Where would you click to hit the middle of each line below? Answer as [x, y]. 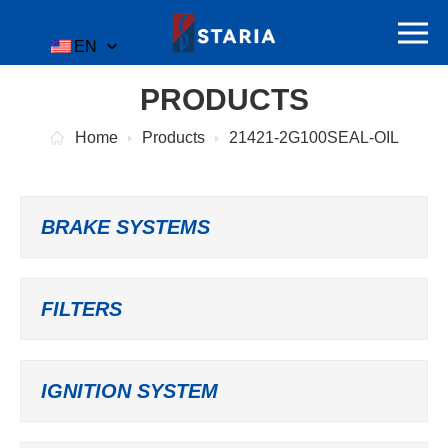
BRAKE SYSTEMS [125, 227]
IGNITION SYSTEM [129, 391]
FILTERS [81, 309]
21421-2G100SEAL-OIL [313, 137]
